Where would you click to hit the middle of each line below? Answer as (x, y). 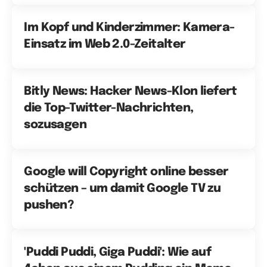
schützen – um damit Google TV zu (122, 188)
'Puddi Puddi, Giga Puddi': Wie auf (117, 252)
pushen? (49, 205)
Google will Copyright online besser (126, 172)
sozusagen (55, 125)
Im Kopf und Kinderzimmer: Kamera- (129, 28)
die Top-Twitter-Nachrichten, (109, 108)
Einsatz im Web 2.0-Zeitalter (105, 45)
